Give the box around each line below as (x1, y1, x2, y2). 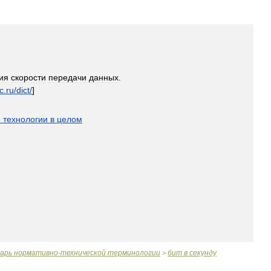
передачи (48, 73, 87, 82)
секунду (189, 249, 217, 257)
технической (60, 249, 106, 257)
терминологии (108, 249, 160, 257)
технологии (3, 114, 48, 124)
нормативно (14, 249, 58, 257)
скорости (11, 73, 46, 82)
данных (89, 73, 119, 82)
